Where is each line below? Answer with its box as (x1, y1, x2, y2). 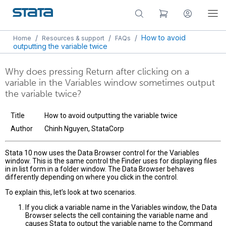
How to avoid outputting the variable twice (44, 111, 178, 120)
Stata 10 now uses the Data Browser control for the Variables (5, 149, 199, 157)
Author (11, 125, 33, 133)
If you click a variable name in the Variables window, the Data (25, 203, 217, 212)
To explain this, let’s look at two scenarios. (5, 188, 136, 197)
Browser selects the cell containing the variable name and (25, 211, 208, 220)
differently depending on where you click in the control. (5, 173, 178, 182)
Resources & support (42, 34, 104, 42)
